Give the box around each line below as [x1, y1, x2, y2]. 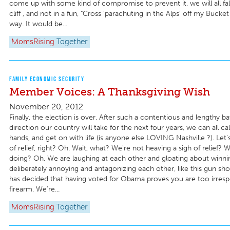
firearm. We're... [9, 184, 60, 194]
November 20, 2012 [9, 101, 83, 111]
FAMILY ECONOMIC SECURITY [9, 75, 84, 83]
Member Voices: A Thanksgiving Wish [9, 85, 210, 99]
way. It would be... [9, 19, 67, 28]
